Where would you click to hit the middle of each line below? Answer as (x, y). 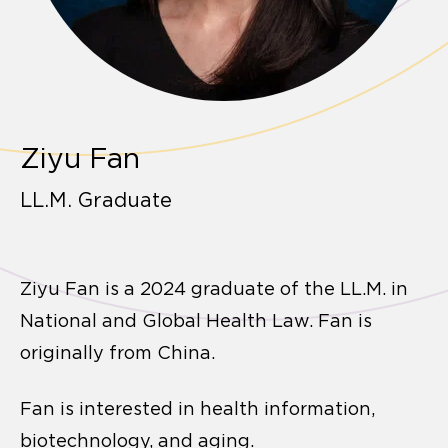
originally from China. (117, 352)
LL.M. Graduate (96, 199)
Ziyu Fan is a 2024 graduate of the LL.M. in (214, 288)
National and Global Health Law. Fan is (196, 320)
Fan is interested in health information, (197, 408)
